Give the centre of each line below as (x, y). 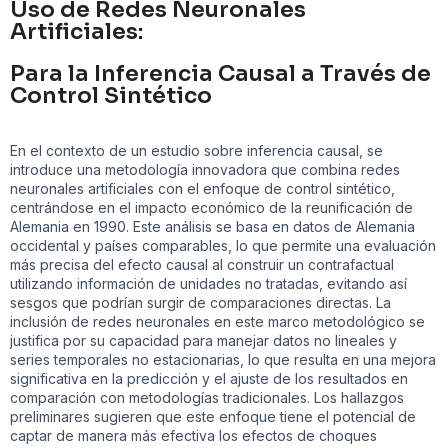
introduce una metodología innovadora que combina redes (205, 169)
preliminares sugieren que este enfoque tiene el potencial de (213, 416)
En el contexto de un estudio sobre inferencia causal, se (196, 150)
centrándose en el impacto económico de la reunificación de (211, 207)
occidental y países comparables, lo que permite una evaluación (223, 245)
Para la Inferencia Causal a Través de (220, 73)
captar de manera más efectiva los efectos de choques (193, 435)
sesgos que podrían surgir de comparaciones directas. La (200, 302)
